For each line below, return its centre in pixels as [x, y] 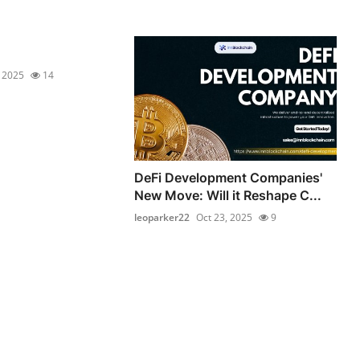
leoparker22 [162, 218]
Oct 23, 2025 [225, 218]
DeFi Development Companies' [229, 178]
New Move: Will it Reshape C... [228, 196]
